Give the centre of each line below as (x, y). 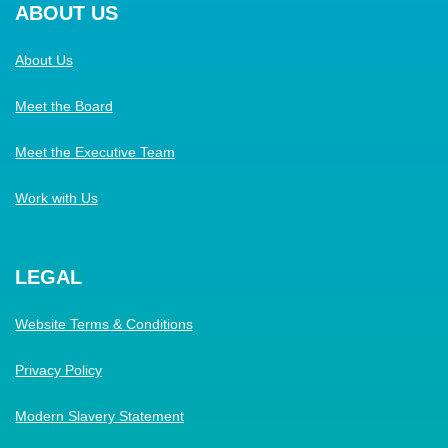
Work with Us (56, 198)
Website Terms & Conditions (104, 324)
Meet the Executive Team (95, 152)
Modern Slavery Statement (99, 416)
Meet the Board (64, 106)
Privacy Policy (58, 370)
